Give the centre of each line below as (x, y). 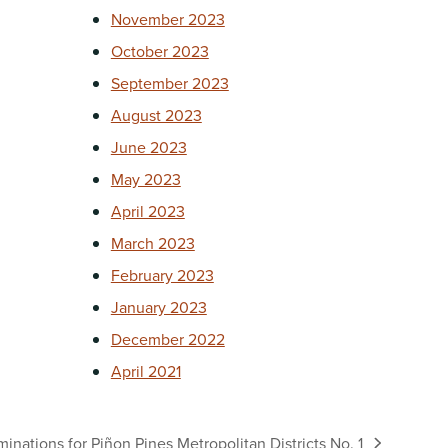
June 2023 (148, 146)
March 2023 (152, 242)
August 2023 (156, 114)
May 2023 (145, 178)
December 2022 (167, 338)
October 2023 (159, 50)
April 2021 (145, 370)
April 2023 (147, 210)
